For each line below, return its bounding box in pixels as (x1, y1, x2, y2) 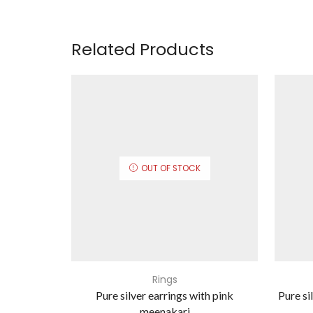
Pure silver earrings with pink (96, 289, 233, 303)
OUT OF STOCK (140, 163, 201, 175)
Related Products (71, 38, 214, 61)
